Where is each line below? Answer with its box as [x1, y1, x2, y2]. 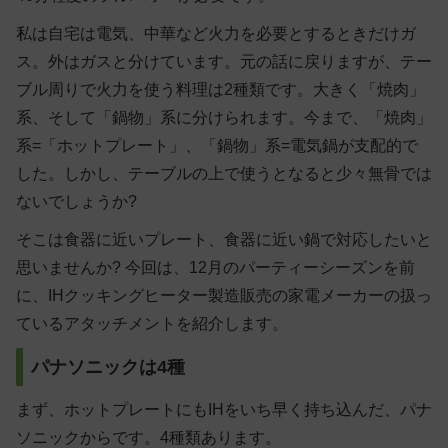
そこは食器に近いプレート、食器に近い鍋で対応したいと [16, 230, 432, 248]
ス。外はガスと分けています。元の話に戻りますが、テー [16, 52, 432, 70]
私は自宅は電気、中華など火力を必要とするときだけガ [16, 24, 416, 42]
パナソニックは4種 [31, 356, 185, 377]
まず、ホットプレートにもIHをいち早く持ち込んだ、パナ [16, 400, 432, 418]
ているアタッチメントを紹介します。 [16, 314, 288, 332]
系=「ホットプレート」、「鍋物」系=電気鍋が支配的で [16, 136, 418, 154]
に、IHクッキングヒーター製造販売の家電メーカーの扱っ [16, 286, 432, 304]
